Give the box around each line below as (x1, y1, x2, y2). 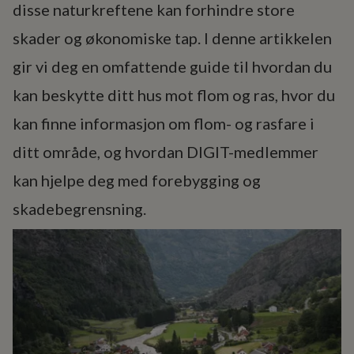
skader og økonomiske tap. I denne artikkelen (13, 28, 332, 47)
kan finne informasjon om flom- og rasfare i (13, 114, 314, 133)
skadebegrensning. (13, 199, 146, 218)
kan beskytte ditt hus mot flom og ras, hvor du (13, 85, 335, 104)
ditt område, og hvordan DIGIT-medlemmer (13, 142, 318, 161)
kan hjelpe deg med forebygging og (13, 171, 261, 190)
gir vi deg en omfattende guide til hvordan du (13, 57, 332, 76)
